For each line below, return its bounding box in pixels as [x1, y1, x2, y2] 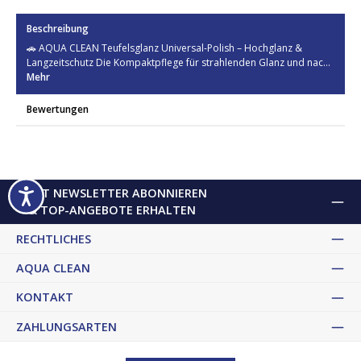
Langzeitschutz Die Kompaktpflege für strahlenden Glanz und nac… [27, 56, 330, 70]
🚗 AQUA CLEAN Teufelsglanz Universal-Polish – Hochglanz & [27, 41, 302, 56]
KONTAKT [16, 289, 73, 305]
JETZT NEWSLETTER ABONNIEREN [16, 185, 207, 201]
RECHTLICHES [16, 230, 91, 247]
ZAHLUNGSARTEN [16, 318, 117, 334]
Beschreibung [27, 21, 89, 35]
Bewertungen [27, 102, 89, 117]
